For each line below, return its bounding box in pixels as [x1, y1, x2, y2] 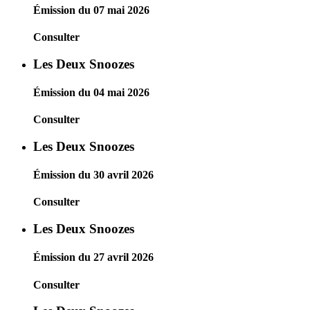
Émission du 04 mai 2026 [33, 86, 149, 98]
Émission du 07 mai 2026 [33, 3, 149, 16]
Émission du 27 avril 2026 [33, 251, 154, 264]
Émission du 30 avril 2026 [33, 169, 154, 181]
